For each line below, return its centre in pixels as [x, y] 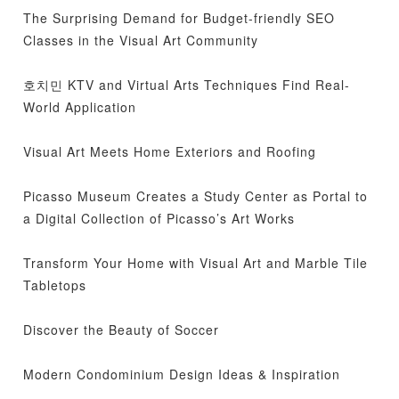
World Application [80, 107]
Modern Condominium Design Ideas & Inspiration [182, 374]
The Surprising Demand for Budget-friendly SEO [179, 18]
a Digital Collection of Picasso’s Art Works [159, 218]
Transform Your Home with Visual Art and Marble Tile [196, 263]
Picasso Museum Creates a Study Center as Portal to [196, 196]
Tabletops [55, 285]
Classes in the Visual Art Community [141, 40]
